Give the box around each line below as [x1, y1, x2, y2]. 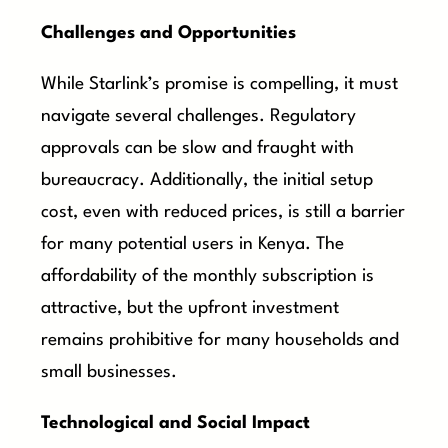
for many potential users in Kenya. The [41, 235, 345, 253]
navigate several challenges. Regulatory [41, 107, 357, 125]
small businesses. [41, 363, 178, 381]
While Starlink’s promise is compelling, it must [41, 75, 399, 93]
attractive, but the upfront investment [41, 299, 340, 317]
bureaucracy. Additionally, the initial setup [41, 171, 374, 189]
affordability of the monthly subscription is [41, 267, 375, 285]
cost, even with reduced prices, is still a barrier [41, 203, 406, 221]
